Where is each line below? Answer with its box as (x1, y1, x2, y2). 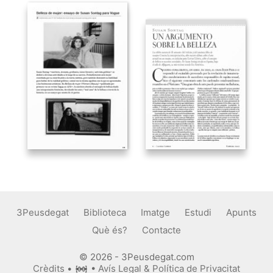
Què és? (92, 224, 127, 236)
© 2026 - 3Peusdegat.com (79, 250, 194, 263)
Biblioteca (83, 206, 126, 218)
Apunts (226, 206, 257, 218)
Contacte (142, 224, 181, 236)
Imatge (141, 206, 170, 218)
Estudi (185, 206, 211, 218)
